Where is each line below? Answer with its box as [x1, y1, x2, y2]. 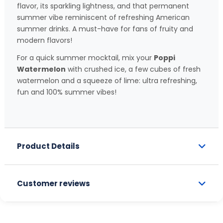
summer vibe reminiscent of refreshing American [17, 12, 190, 23]
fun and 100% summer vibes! [17, 87, 116, 98]
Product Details [17, 141, 80, 152]
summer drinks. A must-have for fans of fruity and [17, 24, 193, 34]
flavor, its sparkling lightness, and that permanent [17, 1, 189, 11]
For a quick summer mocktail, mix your [17, 53, 154, 63]
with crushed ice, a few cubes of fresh [66, 64, 201, 75]
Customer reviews [17, 178, 90, 189]
